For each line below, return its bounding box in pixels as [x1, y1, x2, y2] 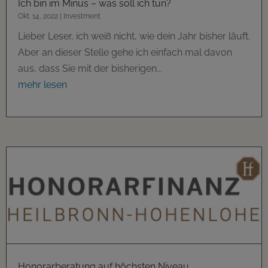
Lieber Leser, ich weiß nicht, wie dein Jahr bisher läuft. [18, 30, 250, 42]
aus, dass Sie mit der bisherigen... [18, 62, 162, 74]
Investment [63, 11, 100, 20]
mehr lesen [18, 78, 67, 90]
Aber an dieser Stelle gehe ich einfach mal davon [18, 46, 232, 58]
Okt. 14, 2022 [18, 11, 58, 20]
